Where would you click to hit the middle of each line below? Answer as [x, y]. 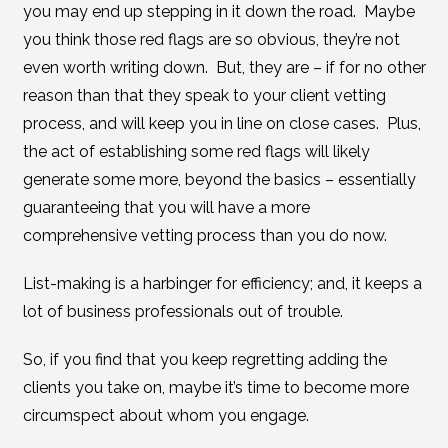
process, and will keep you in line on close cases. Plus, [221, 123]
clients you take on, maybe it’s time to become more [215, 387]
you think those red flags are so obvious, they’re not [211, 39]
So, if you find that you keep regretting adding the [204, 359]
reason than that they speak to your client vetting [204, 95]
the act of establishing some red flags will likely [196, 151]
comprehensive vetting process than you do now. [204, 235]
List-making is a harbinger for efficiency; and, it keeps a [222, 283]
